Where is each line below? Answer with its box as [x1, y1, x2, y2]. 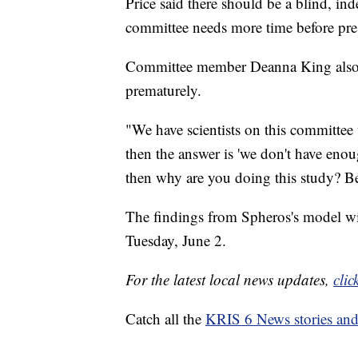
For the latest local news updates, [125, 268, 333, 289]
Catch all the [125, 308, 205, 328]
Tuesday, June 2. [125, 229, 226, 250]
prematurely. [125, 79, 201, 100]
